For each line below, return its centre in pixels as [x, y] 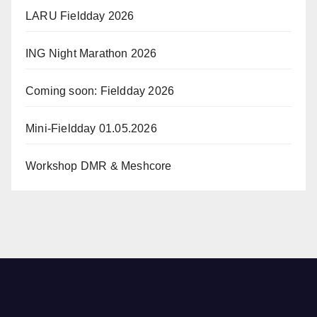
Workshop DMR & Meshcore [99, 166]
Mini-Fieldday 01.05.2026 [91, 129]
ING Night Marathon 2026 [91, 54]
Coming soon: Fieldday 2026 [100, 91]
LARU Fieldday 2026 [80, 16]
